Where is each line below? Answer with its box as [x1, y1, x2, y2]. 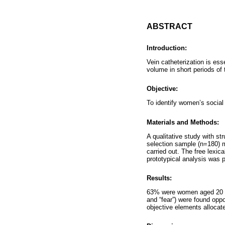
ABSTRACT [147, 22, 192, 31]
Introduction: [147, 44, 187, 52]
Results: [147, 174, 172, 182]
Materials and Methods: [147, 118, 219, 126]
